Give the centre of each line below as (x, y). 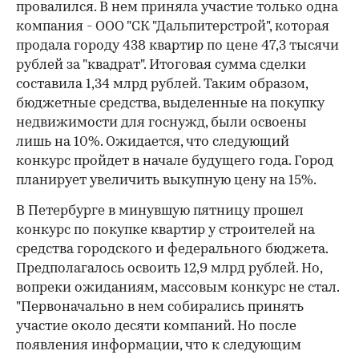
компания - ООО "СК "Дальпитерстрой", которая (173, 27)
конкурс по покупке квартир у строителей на (165, 231)
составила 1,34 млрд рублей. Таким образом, (162, 85)
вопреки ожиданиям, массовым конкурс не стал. (177, 288)
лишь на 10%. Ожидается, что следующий (153, 143)
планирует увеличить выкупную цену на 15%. (166, 181)
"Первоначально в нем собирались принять (160, 308)
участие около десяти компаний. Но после (156, 327)
